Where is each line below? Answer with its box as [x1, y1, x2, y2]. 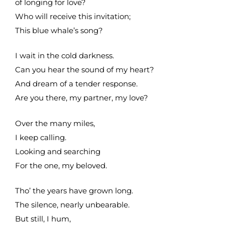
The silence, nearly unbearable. [15, 200, 130, 210]
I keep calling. [15, 132, 68, 142]
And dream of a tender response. [15, 79, 138, 89]
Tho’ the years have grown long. [15, 186, 133, 196]
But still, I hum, [15, 214, 73, 224]
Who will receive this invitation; [15, 11, 131, 21]
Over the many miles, [15, 118, 95, 128]
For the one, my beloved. [15, 160, 107, 170]
